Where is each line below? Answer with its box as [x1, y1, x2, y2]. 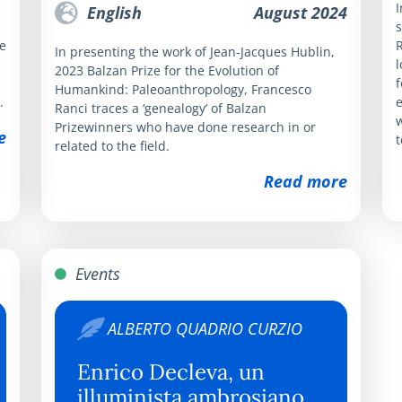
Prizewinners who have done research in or [55, 118, 316, 135]
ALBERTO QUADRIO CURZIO [108, 317, 302, 339]
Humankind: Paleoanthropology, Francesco [55, 80, 311, 98]
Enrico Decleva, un [77, 357, 265, 386]
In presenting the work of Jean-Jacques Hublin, [55, 42, 335, 60]
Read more [264, 170, 347, 192]
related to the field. [55, 136, 170, 154]
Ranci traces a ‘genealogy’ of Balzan [55, 99, 267, 117]
